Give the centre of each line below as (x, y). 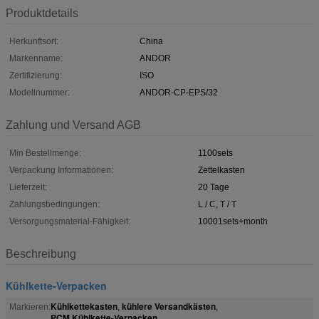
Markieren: (30, 307)
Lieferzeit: (28, 187)
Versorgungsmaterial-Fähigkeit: (70, 221)
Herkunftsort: (34, 41)
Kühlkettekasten (84, 306)
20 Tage (214, 187)
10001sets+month (233, 221)
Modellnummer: (40, 92)
